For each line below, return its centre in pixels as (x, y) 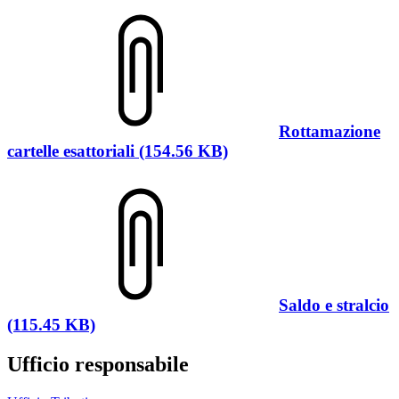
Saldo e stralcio (334, 305)
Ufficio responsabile (98, 365)
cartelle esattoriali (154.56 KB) (118, 151)
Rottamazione (330, 131)
